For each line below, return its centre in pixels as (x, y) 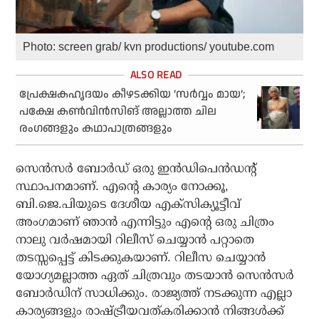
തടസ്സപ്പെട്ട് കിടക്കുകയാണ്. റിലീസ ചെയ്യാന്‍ (141, 257)
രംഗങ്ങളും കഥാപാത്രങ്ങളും (96, 128)
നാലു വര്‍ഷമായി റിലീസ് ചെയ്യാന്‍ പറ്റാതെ (135, 239)
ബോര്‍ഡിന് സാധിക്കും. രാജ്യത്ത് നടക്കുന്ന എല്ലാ (154, 293)
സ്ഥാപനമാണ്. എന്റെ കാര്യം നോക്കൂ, (122, 186)
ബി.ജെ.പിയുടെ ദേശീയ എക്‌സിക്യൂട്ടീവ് (129, 204)
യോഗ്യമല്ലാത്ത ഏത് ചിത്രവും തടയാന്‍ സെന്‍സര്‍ (155, 275)
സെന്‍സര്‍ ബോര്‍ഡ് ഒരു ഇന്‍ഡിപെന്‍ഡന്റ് (136, 168)
